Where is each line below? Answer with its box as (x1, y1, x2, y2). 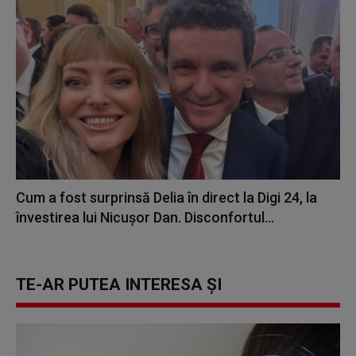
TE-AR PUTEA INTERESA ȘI (16, 275, 222, 295)
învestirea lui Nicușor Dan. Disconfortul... (16, 209, 274, 226)
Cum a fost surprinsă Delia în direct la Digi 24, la (16, 189, 317, 207)
